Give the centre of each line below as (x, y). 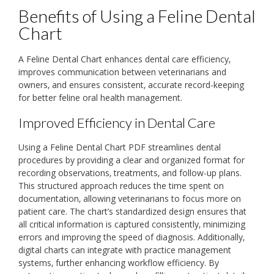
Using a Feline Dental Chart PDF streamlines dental (120, 147)
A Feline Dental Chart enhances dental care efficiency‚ (124, 59)
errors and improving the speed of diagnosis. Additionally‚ (131, 237)
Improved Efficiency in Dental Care (117, 122)
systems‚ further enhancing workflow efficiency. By (119, 262)
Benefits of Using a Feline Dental (137, 16)
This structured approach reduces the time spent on (121, 185)
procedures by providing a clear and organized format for (131, 160)
